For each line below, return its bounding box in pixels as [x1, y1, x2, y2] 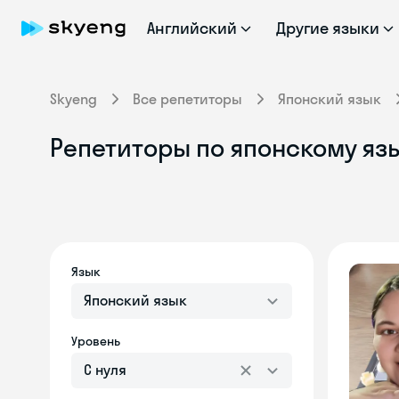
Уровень [71, 333, 120, 349]
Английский [147, 18, 237, 38]
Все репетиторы [133, 90, 242, 108]
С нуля [84, 361, 126, 379]
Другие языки [275, 18, 380, 38]
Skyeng [50, 90, 97, 108]
